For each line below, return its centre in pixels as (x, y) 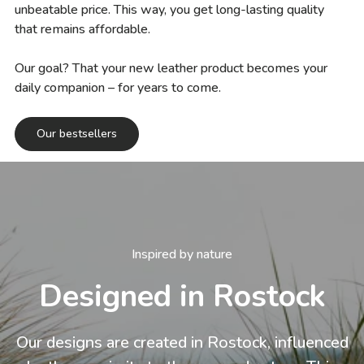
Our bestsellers (77, 133)
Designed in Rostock (182, 297)
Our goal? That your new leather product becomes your (171, 68)
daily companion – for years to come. (118, 87)
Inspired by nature (182, 255)
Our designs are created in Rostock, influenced (182, 342)
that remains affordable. (82, 29)
